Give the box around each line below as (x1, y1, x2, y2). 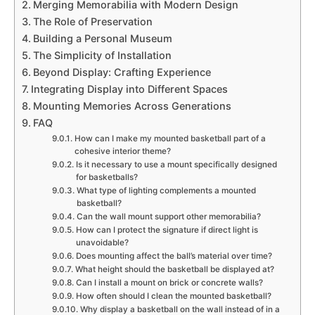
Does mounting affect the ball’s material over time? (75, 250, 272, 261)
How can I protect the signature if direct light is (75, 224, 258, 235)
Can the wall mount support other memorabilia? (76, 211, 261, 221)
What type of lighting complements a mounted (76, 185, 256, 195)
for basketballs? (75, 172, 138, 182)
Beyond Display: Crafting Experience (32, 65, 211, 78)
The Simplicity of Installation (32, 49, 172, 61)
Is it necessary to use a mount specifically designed (75, 159, 277, 169)
